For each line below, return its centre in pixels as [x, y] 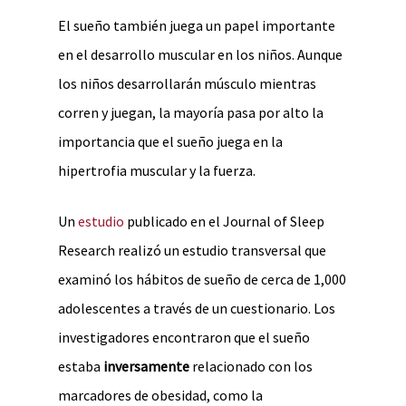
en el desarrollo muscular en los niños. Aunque [200, 54]
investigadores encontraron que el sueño [184, 337]
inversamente [145, 366]
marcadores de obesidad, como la [160, 395]
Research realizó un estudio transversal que [192, 250]
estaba [79, 366]
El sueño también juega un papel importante [197, 25]
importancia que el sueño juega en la [170, 141]
